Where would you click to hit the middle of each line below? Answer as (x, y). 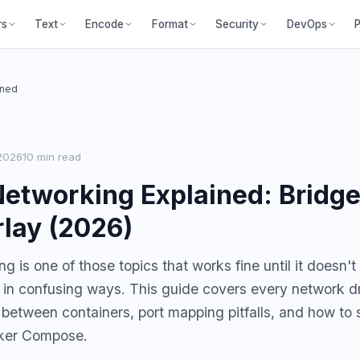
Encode (105, 24)
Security (237, 24)
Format (170, 24)
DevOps (307, 24)
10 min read (51, 157)
